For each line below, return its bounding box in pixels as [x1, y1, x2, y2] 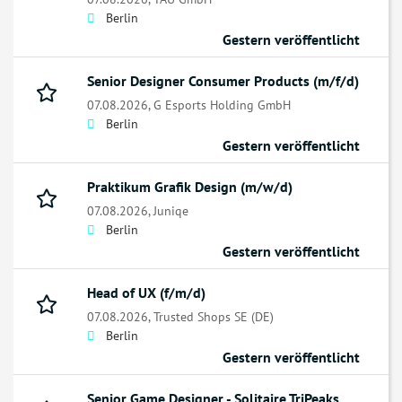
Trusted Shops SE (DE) [153, 308, 274, 326]
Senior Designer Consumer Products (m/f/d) [87, 72, 359, 91]
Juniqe [153, 202, 188, 220]
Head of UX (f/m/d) [87, 284, 205, 302]
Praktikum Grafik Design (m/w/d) [87, 178, 293, 197]
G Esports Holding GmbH [153, 96, 291, 114]
